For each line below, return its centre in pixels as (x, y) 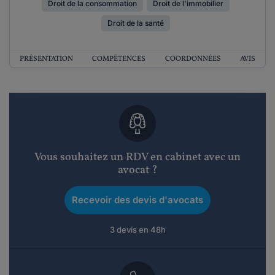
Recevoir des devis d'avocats (137, 200)
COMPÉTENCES (119, 59)
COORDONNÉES (193, 59)
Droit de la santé (136, 23)
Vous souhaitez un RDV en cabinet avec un (137, 157)
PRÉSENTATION (46, 59)
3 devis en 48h (137, 230)
